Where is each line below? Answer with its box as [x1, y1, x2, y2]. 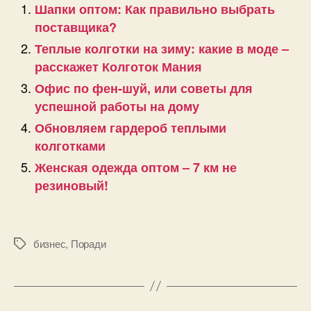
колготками [35, 136, 106, 155]
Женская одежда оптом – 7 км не [35, 158, 237, 176]
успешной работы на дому [35, 96, 199, 115]
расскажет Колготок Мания [35, 57, 202, 76]
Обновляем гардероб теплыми [35, 118, 226, 137]
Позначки [13, 236, 57, 251]
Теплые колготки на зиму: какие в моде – [35, 39, 289, 58]
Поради [70, 235, 106, 251]
